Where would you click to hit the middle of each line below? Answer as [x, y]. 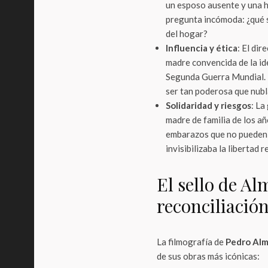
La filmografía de [191, 242]
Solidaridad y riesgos [208, 105]
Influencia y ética [202, 48]
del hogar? [187, 33]
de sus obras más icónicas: [208, 256]
